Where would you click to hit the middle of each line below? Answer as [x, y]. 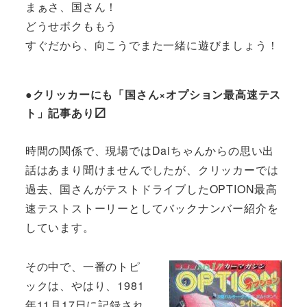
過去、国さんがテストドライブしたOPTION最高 [151, 189]
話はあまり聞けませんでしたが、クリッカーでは [152, 170]
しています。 [60, 228]
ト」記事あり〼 [65, 112]
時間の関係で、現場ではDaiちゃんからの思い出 [150, 151]
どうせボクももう [71, 26]
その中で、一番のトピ [83, 267]
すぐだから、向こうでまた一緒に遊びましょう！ [152, 45]
